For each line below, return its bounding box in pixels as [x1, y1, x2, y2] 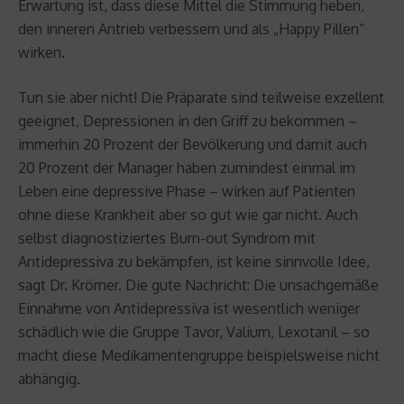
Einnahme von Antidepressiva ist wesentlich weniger [18, 298, 360, 317]
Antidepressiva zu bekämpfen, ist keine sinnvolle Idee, [18, 252, 370, 271]
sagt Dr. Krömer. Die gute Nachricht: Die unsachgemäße [18, 275, 379, 294]
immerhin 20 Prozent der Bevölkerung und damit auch [18, 134, 367, 153]
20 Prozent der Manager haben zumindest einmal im [18, 158, 355, 177]
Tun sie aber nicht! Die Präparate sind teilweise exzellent [18, 87, 384, 106]
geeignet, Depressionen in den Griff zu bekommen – [18, 111, 357, 130]
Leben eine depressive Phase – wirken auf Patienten [18, 181, 355, 200]
